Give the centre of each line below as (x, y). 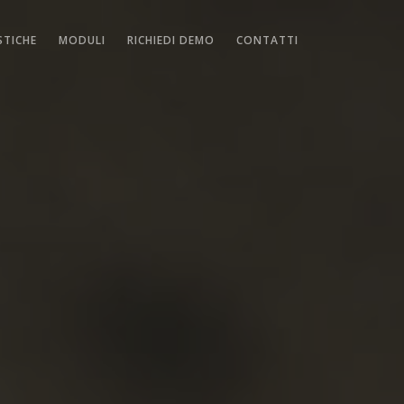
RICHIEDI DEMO (171, 40)
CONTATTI (267, 40)
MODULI (82, 40)
